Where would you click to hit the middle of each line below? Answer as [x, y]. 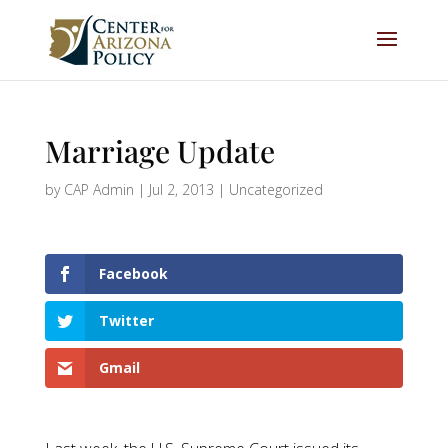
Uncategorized [275, 189]
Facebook [133, 273]
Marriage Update [159, 151]
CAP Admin [98, 189]
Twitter [126, 321]
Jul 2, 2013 [181, 189]
